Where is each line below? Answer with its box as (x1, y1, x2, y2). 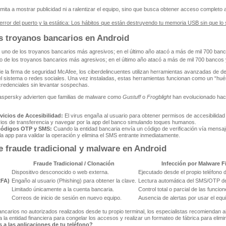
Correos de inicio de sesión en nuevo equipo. (11, 195, 122, 201)
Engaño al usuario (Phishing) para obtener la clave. (11, 178, 136, 184)
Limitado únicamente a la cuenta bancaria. (11, 186, 114, 193)
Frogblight (146, 93, 171, 100)
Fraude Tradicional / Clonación (33, 160, 115, 167)
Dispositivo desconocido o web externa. (11, 169, 109, 176)
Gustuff (122, 93, 141, 100)
